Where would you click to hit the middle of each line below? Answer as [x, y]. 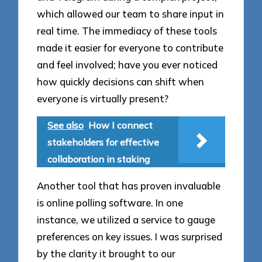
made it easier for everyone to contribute [130, 48]
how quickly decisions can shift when [121, 82]
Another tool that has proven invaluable [129, 185]
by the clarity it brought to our [106, 253]
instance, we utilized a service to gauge [126, 219]
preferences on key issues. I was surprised [130, 236]
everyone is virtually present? [103, 99]
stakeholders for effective [104, 142]
